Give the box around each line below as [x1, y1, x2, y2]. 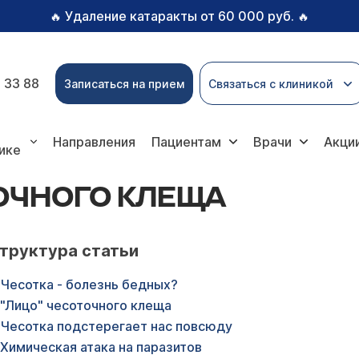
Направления [53, 134, 136, 150]
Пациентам [151, 134, 222, 150]
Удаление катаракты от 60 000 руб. [65, 8, 294, 24]
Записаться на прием [64, 76, 184, 91]
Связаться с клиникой [208, 76, 333, 91]
